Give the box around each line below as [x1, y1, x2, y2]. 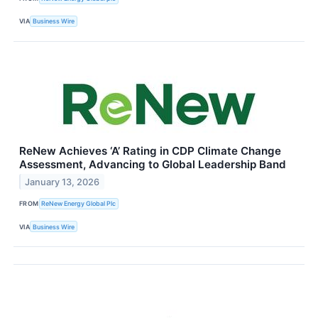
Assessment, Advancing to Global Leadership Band [19, 157, 286, 171]
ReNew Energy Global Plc [41, 199, 116, 208]
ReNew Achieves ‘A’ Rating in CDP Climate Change [19, 143, 281, 158]
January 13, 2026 [25, 176, 100, 187]
